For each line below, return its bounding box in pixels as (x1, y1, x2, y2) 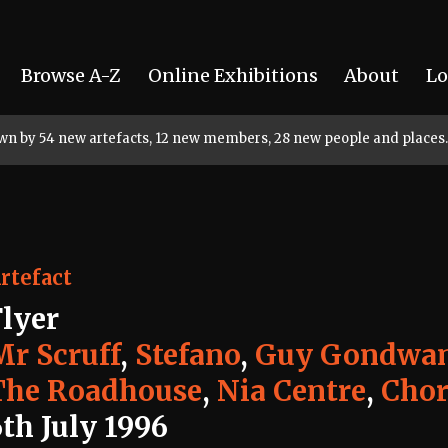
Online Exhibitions (147, 63, 318, 87)
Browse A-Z (20, 63, 121, 87)
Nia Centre (217, 373, 366, 409)
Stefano (135, 337, 240, 373)
